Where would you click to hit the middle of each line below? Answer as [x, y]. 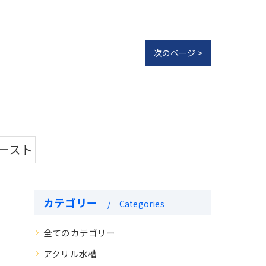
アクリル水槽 [70, 253]
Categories [142, 203]
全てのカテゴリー [80, 232]
